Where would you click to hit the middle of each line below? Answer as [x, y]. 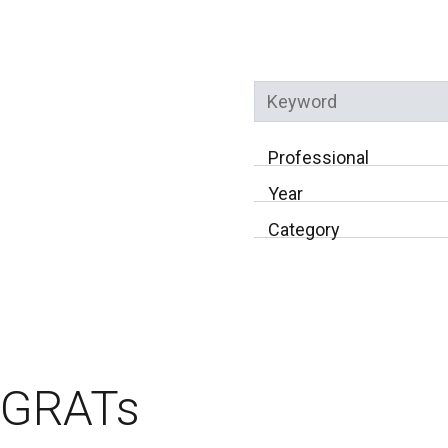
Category [303, 230]
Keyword [288, 135]
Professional [318, 158]
